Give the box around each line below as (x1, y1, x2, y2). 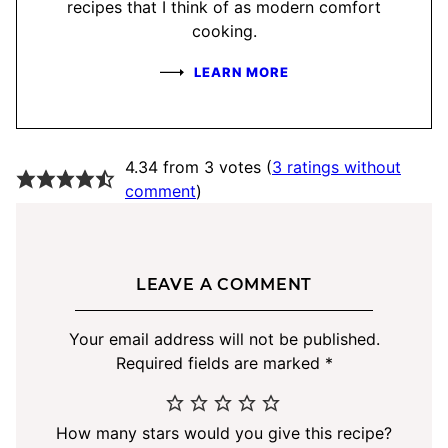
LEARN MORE (193, 63, 289, 80)
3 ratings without (271, 157, 401, 178)
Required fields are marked (115, 353, 325, 374)
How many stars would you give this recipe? (56, 423, 392, 444)
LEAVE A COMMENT (135, 275, 313, 295)
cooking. (191, 20, 257, 41)
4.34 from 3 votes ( (124, 157, 272, 178)
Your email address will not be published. (68, 329, 380, 350)
